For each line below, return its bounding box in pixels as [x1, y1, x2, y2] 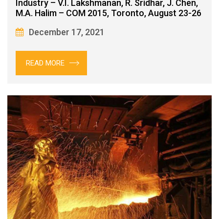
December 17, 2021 [29, 26, 105, 37]
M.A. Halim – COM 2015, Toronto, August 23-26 [16, 7, 201, 18]
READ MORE [26, 58, 65, 67]
